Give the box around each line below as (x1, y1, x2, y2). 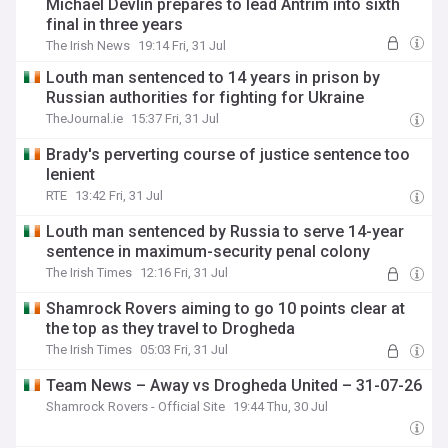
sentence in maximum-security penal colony (46, 242, 371, 261)
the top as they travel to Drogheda (46, 319, 296, 338)
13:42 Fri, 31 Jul (75, 188, 164, 203)
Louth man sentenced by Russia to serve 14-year (46, 222, 405, 241)
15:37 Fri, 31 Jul (131, 111, 220, 126)
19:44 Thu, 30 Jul (233, 399, 329, 414)
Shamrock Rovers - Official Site (46, 399, 226, 414)
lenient (46, 165, 96, 184)
